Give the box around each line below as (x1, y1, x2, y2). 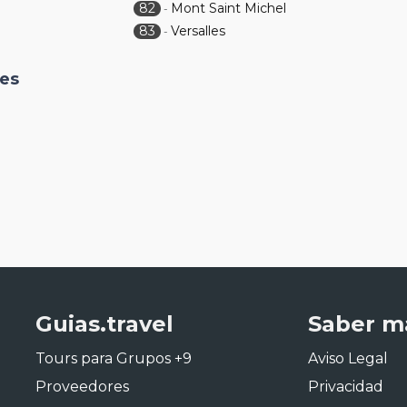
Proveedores (35, 378, 129, 395)
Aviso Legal (308, 350, 388, 367)
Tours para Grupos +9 (35, 350, 192, 367)
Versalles (171, 23, 226, 39)
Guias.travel (35, 311, 174, 337)
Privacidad (308, 378, 383, 395)
